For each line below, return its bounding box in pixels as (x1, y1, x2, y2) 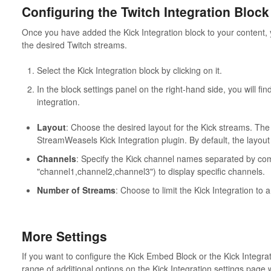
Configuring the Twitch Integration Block (21, 2, 269, 21)
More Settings (21, 226, 107, 245)
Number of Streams (36, 183, 116, 196)
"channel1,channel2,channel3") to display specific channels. (36, 165, 265, 177)
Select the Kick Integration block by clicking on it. (36, 64, 222, 76)
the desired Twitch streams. (21, 38, 127, 51)
